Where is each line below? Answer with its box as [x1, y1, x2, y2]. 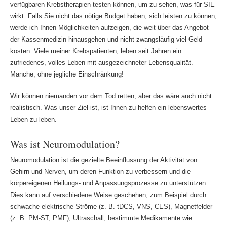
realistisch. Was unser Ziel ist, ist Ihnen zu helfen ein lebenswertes [10, 103, 207, 111]
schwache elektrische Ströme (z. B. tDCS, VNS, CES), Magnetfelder [10, 203, 212, 211]
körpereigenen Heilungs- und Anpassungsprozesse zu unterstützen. [10, 179, 208, 187]
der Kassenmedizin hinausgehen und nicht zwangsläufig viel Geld [10, 35, 202, 44]
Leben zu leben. [10, 115, 57, 123]
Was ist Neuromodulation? [10, 137, 120, 152]
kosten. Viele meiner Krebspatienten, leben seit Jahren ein [10, 47, 181, 55]
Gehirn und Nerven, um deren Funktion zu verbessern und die [10, 168, 191, 176]
